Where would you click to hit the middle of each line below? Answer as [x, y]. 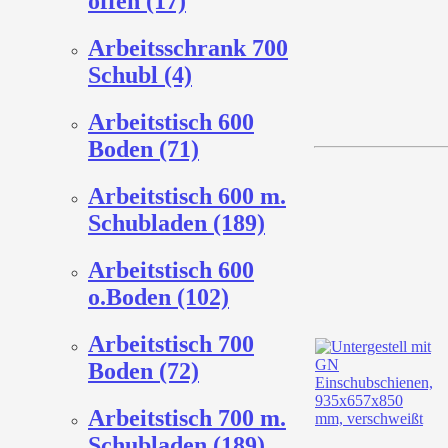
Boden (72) [143, 370]
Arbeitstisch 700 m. [187, 417]
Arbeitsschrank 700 [188, 48]
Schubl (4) [140, 75]
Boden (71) [143, 148]
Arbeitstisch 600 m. [187, 195]
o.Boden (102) [158, 296]
